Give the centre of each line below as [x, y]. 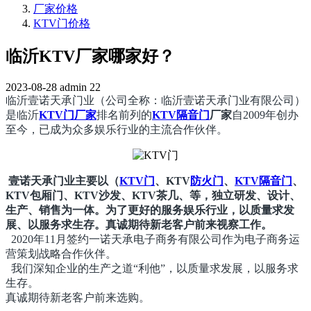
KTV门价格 [62, 23]
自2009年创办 [265, 115]
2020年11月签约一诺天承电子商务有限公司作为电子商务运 [153, 239]
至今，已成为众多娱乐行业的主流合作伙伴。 [117, 129]
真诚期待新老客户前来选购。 [78, 297]
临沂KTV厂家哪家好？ [90, 56]
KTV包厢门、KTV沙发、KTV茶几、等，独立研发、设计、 [153, 195]
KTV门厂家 [68, 115]
